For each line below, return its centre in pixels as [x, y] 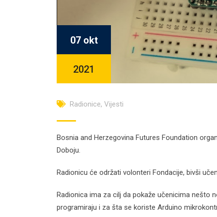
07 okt [84, 40]
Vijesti [114, 104]
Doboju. [69, 150]
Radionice [85, 104]
